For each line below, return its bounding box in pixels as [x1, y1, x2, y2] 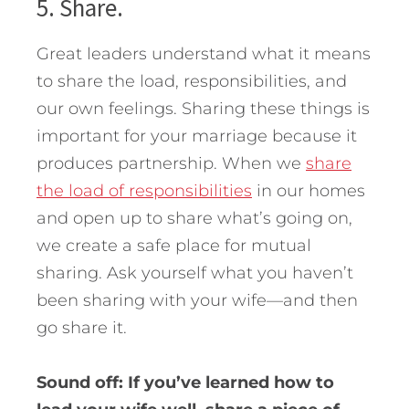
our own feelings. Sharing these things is [37, 98, 370, 119]
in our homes [252, 180, 365, 201]
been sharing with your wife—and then [37, 289, 358, 310]
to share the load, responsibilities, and [37, 70, 347, 91]
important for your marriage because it [37, 125, 357, 146]
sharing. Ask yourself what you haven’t [37, 262, 353, 283]
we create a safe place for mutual [37, 235, 311, 256]
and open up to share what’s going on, [37, 207, 352, 228]
